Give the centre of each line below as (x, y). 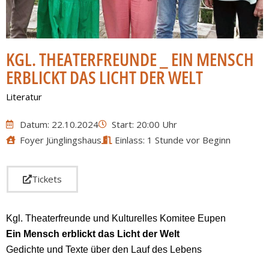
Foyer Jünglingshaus (60, 140)
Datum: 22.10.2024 (59, 125)
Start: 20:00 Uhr (144, 125)
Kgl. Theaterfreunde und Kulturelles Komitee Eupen (116, 219)
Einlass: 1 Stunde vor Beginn (173, 140)
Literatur (24, 97)
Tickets (47, 179)
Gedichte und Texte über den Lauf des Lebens (104, 250)
